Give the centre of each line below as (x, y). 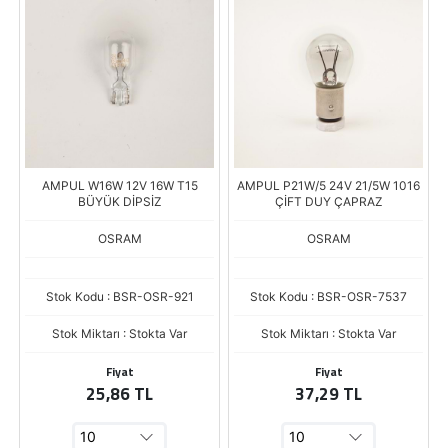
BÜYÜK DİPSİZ (119, 201)
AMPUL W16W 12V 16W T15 (119, 185)
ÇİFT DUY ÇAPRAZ (328, 201)
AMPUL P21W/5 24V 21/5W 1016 (328, 185)
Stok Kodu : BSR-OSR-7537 (328, 296)
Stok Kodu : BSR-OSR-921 (119, 296)
